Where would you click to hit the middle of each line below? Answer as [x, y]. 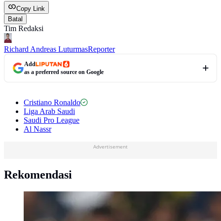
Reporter [101, 49]
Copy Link [31, 8]
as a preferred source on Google [64, 72]
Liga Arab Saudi [49, 111]
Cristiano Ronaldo [52, 102]
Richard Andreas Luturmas [46, 49]
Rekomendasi [38, 175]
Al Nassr [37, 129]
